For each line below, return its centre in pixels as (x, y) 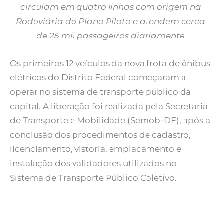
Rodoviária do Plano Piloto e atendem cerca (110, 21)
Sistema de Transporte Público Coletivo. (93, 178)
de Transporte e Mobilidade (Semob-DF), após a (110, 121)
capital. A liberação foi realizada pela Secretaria (109, 106)
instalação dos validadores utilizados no (93, 164)
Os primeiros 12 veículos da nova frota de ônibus (110, 63)
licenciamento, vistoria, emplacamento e (95, 149)
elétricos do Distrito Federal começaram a (98, 78)
